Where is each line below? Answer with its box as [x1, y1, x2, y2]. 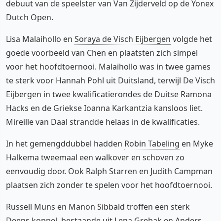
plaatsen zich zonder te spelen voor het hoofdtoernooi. [6, 180, 212, 190]
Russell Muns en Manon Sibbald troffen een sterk [6, 201, 190, 212]
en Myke [180, 138, 213, 149]
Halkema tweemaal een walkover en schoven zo [6, 152, 184, 163]
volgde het [171, 34, 212, 44]
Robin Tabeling [124, 138, 180, 149]
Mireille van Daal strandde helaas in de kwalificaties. [6, 116, 200, 127]
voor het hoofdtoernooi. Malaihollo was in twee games [6, 61, 211, 72]
